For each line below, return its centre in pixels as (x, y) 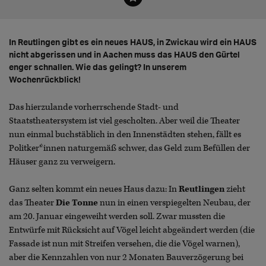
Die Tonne (77, 203)
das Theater (32, 203)
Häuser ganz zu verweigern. (62, 162)
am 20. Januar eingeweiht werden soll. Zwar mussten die (117, 217)
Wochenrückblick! (45, 80)
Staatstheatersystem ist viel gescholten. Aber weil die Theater (124, 121)
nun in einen (123, 203)
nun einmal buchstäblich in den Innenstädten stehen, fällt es (125, 135)
